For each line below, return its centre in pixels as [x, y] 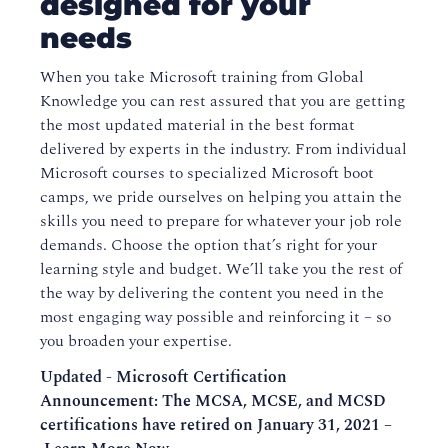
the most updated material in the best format [197, 125]
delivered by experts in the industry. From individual [223, 149]
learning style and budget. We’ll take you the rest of [221, 269]
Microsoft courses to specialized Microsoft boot [207, 173]
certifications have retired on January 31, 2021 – [216, 425]
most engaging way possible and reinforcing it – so [215, 317]
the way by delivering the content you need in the [212, 293]
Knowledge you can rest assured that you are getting [222, 101]
